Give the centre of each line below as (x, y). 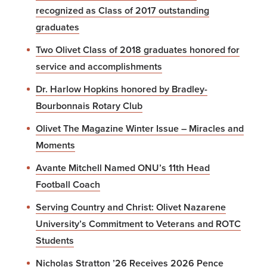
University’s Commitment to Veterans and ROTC (138, 224)
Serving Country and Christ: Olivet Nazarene (131, 207)
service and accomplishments (99, 66)
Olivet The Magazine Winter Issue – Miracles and (140, 128)
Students (55, 240)
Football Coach (68, 184)
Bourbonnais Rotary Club (89, 106)
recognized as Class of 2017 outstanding (122, 10)
